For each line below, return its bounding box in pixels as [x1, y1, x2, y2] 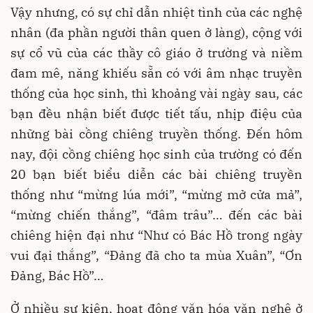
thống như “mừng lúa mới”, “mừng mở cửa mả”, [10, 186, 303, 203]
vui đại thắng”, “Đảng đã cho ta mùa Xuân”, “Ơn [10, 247, 303, 263]
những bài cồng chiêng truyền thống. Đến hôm [10, 125, 303, 142]
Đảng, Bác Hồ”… [10, 267, 103, 284]
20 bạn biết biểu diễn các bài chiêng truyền [10, 166, 303, 182]
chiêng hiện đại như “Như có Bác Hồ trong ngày [10, 226, 303, 243]
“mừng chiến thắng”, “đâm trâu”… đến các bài [10, 206, 303, 223]
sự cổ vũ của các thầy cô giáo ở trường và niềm [10, 44, 303, 61]
